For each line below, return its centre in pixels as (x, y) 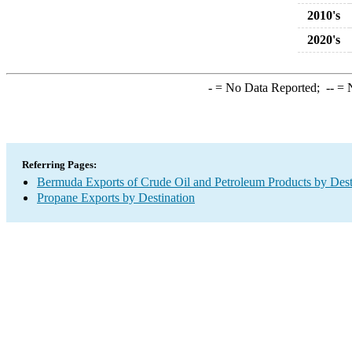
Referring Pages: (59, 165)
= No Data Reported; (269, 88)
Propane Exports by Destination (116, 198)
